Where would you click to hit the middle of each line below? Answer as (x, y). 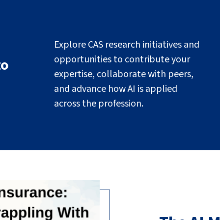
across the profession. (99, 104)
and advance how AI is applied (116, 89)
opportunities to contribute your (122, 59)
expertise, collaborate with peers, (124, 74)
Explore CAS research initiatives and (127, 45)
